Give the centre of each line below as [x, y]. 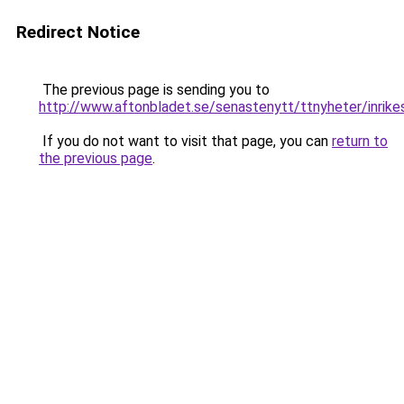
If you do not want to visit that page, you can [185, 141]
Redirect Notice [78, 32]
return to [360, 141]
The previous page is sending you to [154, 90]
